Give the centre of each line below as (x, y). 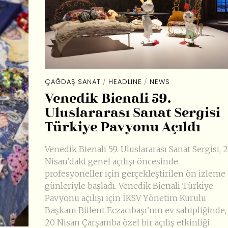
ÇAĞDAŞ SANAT (73, 82)
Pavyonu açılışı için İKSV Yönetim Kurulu (125, 198)
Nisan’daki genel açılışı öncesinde (111, 161)
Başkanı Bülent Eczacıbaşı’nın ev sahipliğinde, (135, 210)
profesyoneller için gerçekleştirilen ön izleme (135, 173)
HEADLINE (125, 82)
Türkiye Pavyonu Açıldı (122, 127)
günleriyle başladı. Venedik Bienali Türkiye (129, 186)
